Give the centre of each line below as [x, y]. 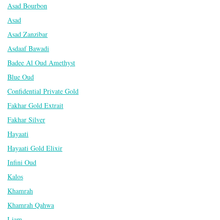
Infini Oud [22, 162]
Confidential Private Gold [43, 91]
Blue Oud [21, 77]
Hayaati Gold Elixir [35, 148]
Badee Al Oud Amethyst [41, 62]
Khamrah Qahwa [31, 205]
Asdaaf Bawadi [28, 48]
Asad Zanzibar [27, 34]
